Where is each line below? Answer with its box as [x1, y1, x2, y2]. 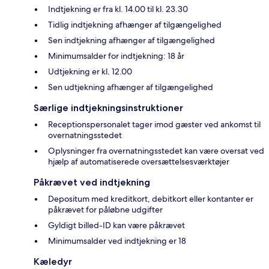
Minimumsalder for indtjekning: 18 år [48, 50, 184, 62]
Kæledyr [34, 256, 72, 268]
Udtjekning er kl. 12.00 [48, 66, 132, 77]
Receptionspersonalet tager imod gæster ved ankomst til [48, 119, 261, 130]
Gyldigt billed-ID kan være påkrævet [48, 220, 185, 231]
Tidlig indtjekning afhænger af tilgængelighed [48, 19, 222, 31]
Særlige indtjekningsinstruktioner [34, 102, 183, 114]
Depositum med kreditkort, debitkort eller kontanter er [48, 193, 253, 205]
